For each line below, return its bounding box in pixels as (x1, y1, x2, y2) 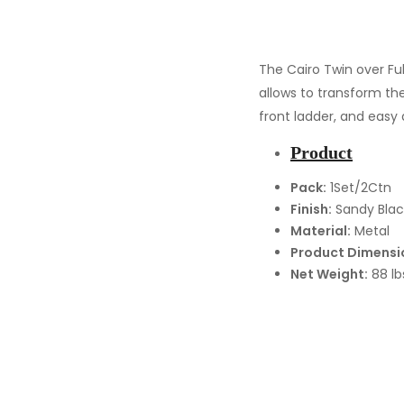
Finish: (290, 200, 332, 218)
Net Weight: (290, 265, 368, 283)
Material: (290, 222, 351, 240)
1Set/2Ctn (326, 179, 391, 197)
